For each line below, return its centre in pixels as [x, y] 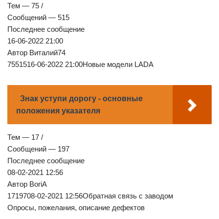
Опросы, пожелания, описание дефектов [76, 208]
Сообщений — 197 [38, 149]
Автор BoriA [27, 184]
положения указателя [58, 111]
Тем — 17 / [25, 137]
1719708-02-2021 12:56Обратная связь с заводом [90, 196]
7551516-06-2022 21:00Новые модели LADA [80, 65]
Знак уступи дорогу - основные [81, 99]
